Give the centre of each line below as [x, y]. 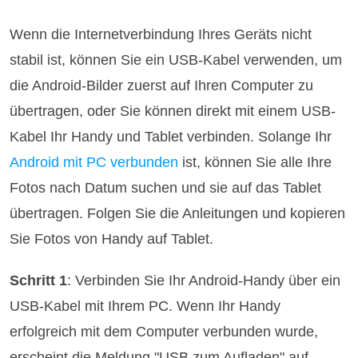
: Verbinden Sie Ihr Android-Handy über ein [204, 280]
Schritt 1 [39, 280]
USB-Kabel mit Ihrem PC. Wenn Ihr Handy [145, 306]
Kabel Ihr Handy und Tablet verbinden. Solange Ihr [171, 136]
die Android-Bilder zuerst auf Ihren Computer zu [162, 85]
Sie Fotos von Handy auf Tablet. [112, 239]
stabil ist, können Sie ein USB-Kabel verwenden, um [176, 60]
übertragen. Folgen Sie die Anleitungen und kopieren [178, 213]
